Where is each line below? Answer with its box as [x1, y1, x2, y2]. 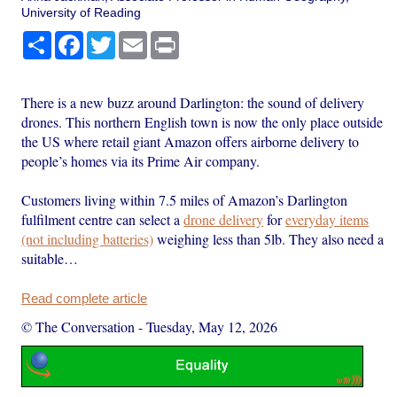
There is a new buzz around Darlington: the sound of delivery [21, 92, 365, 112]
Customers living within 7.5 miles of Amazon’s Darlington [21, 190, 348, 209]
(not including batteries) [21, 229, 154, 248]
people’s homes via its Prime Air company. [21, 151, 261, 170]
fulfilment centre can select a [21, 209, 184, 229]
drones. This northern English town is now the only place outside [21, 112, 384, 131]
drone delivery [183, 209, 264, 229]
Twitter [115, 30, 153, 45]
